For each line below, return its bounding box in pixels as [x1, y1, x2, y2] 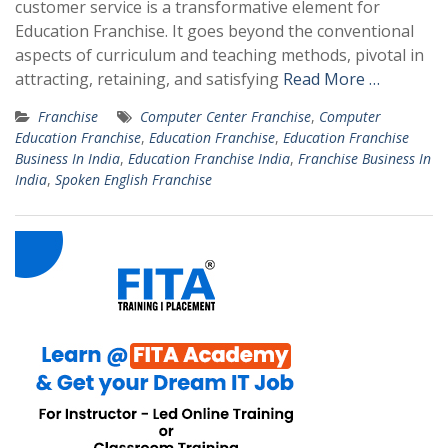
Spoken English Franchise [55, 170, 212, 189]
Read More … [283, 68, 380, 90]
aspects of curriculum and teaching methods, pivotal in [15, 44, 424, 66]
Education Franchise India [128, 149, 290, 168]
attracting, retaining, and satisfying [15, 68, 283, 90]
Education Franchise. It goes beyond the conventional [15, 20, 414, 42]
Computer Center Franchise [140, 107, 311, 126]
